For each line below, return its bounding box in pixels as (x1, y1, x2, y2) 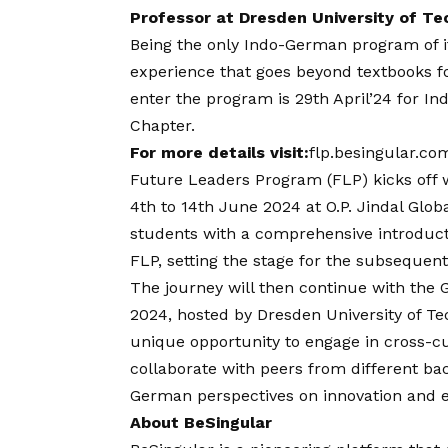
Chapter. (130, 116, 195, 136)
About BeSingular (130, 413, 272, 433)
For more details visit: (130, 143, 309, 163)
